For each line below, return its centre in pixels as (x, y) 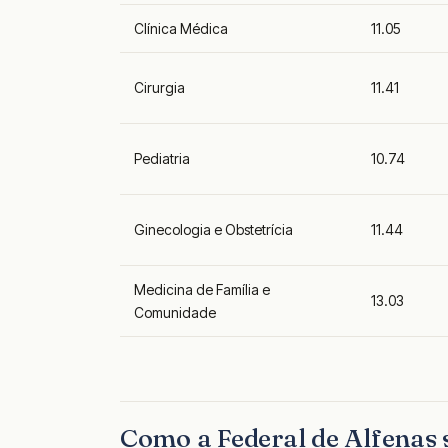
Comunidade (175, 313)
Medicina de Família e (202, 290)
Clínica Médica (181, 29)
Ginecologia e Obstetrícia (213, 230)
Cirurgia (159, 88)
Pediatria (162, 159)
